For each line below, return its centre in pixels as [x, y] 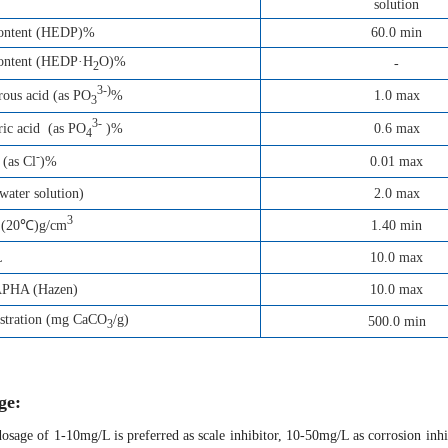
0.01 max [396, 161]
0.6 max [396, 128]
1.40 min [396, 225]
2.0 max [396, 193]
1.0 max [396, 95]
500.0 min [396, 321]
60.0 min [396, 32]
